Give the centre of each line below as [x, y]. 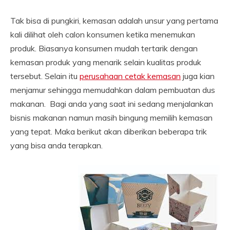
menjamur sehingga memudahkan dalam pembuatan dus [113, 90]
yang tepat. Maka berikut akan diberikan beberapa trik [109, 131]
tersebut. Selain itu [45, 76]
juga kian [198, 76]
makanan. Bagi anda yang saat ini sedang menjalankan [112, 104]
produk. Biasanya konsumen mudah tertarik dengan [104, 48]
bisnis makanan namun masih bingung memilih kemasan [111, 118]
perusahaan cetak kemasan [130, 76]
